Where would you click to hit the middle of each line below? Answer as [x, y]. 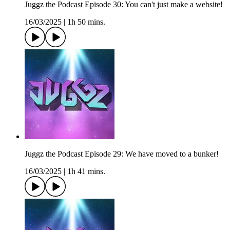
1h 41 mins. [86, 171]
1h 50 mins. [86, 22]
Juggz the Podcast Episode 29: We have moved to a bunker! [122, 154]
